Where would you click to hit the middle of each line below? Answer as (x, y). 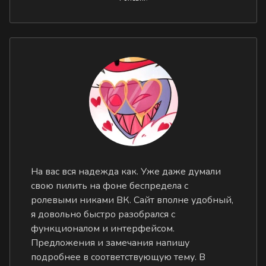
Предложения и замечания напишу (110, 243)
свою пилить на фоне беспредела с (110, 186)
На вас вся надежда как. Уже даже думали (126, 171)
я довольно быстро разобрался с (103, 214)
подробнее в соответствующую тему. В (118, 257)
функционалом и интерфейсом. (103, 228)
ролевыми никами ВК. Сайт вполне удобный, (132, 200)
